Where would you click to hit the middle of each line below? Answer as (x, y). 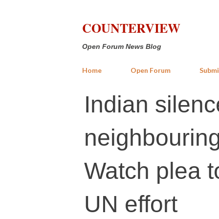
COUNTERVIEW (131, 28)
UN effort (131, 204)
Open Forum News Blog (122, 46)
